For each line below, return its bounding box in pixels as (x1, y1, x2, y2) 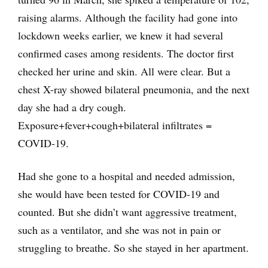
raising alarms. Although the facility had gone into (18, 10, 237, 25)
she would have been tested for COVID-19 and (18, 186, 220, 201)
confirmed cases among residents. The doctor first (18, 45, 234, 60)
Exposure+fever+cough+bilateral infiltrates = (18, 117, 212, 132)
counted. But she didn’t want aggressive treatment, (18, 204, 237, 219)
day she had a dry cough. (18, 99, 126, 114)
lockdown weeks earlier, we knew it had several (18, 28, 223, 42)
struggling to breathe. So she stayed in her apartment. (18, 240, 249, 255)
